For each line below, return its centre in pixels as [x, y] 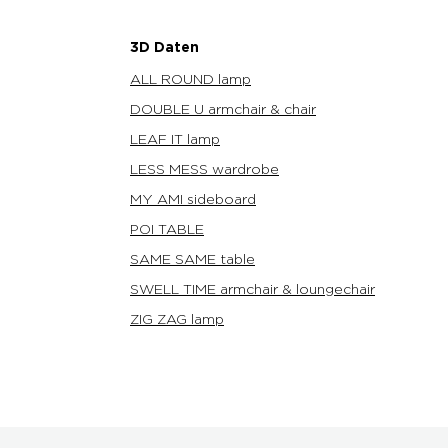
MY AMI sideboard [193, 200]
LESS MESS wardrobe [204, 170]
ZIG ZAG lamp [177, 320]
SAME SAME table [192, 260]
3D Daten [164, 48]
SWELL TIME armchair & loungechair [252, 290]
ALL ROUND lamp [190, 80]
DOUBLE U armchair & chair [223, 110]
